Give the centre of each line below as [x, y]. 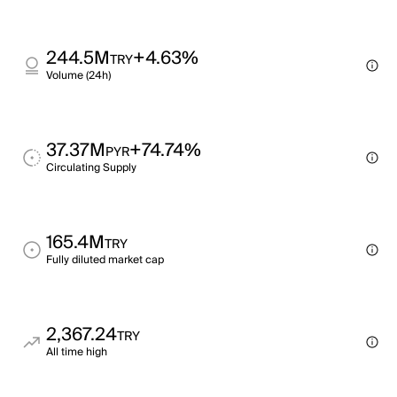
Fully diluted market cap [105, 260]
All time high [77, 352]
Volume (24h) [78, 76]
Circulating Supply [91, 168]
